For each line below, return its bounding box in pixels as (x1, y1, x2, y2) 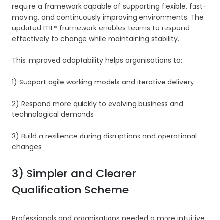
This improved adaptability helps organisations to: (12, 55, 182, 66)
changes (12, 142, 42, 152)
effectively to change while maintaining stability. (12, 34, 179, 44)
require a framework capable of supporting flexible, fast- (12, 1, 207, 12)
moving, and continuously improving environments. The (12, 12, 204, 23)
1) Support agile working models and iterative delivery (12, 77, 194, 87)
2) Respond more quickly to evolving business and (12, 99, 183, 109)
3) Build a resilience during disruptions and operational (12, 131, 197, 141)
